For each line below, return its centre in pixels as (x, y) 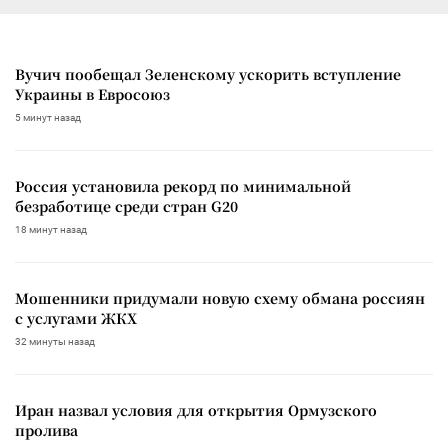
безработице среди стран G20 (126, 206)
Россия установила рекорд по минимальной (183, 186)
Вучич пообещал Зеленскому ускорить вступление (208, 74)
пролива (46, 430)
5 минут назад (48, 118)
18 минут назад (51, 230)
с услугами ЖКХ (76, 318)
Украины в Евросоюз (92, 94)
